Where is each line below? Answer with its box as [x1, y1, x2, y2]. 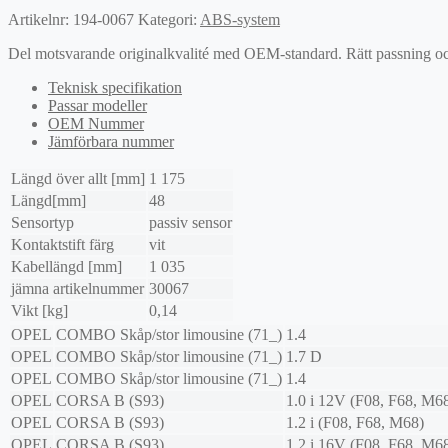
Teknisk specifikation [48, 79, 182, 97]
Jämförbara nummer [48, 133, 174, 151]
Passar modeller [48, 97, 147, 115]
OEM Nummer [48, 115, 144, 133]
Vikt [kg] [11, 302, 68, 320]
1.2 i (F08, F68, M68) [286, 414, 424, 432]
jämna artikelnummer [11, 280, 144, 298]
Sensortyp [11, 214, 74, 232]
